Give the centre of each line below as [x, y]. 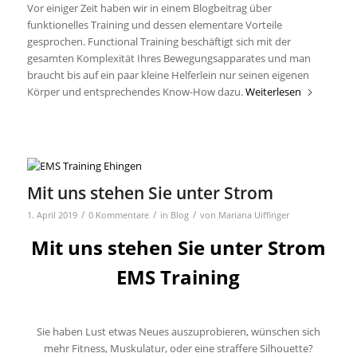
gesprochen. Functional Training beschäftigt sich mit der [159, 42]
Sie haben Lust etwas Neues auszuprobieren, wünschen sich [178, 332]
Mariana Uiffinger [253, 216]
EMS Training [178, 277]
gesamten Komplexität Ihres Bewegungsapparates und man [169, 59]
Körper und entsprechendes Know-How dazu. [136, 92]
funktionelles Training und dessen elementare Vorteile [154, 25]
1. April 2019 [52, 216]
